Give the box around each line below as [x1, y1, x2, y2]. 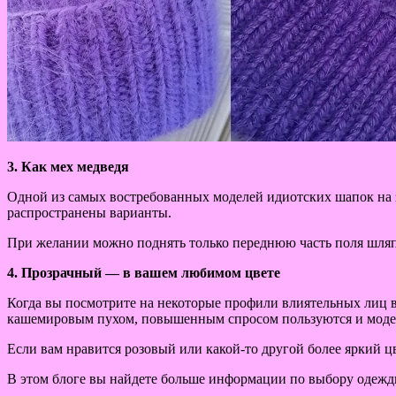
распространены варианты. [7, 204, 171, 220]
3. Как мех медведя [7, 158, 129, 174]
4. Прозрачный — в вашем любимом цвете [7, 264, 280, 280]
